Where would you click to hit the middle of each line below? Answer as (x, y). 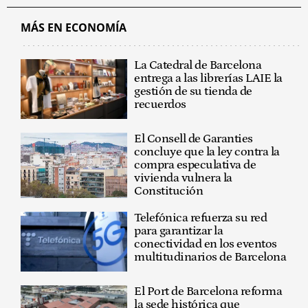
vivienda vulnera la (183, 178)
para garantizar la (179, 231)
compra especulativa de (195, 165)
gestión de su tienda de (193, 91)
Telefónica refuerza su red (201, 218)
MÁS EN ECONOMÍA (74, 27)
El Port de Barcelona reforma (208, 292)
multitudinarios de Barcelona (210, 257)
